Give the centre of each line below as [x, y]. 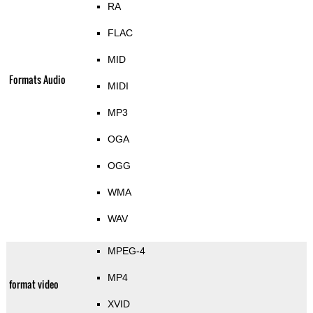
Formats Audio [37, 80]
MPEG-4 [126, 251]
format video [34, 284]
